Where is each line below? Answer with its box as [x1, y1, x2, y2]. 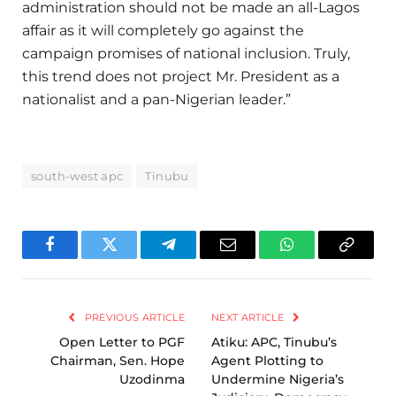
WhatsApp [286, 249, 354, 266]
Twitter [108, 249, 154, 266]
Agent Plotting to [211, 352, 324, 369]
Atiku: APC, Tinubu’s [211, 333, 337, 350]
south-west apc [31, 168, 124, 183]
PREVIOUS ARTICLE [81, 310, 185, 324]
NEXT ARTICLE [211, 310, 287, 324]
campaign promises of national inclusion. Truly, [22, 44, 350, 62]
